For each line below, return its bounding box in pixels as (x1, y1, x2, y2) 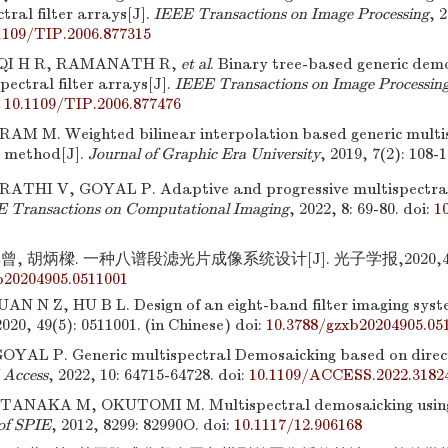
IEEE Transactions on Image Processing (154, 5, 429, 23)
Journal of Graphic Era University (88, 145, 320, 163)
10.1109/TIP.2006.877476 (4, 95, 181, 113)
